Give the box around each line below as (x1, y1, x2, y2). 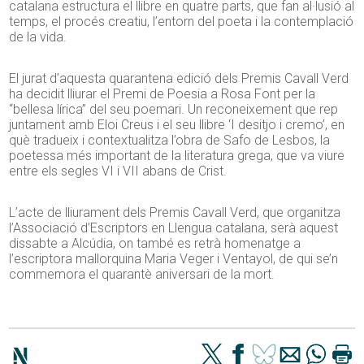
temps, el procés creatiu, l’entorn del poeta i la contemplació (9, 14, 354, 30)
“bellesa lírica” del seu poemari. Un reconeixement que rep (9, 102, 339, 118)
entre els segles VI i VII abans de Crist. (9, 163, 227, 180)
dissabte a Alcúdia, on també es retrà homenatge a (9, 236, 301, 252)
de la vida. (9, 29, 67, 45)
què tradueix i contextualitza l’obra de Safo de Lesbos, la (9, 132, 331, 149)
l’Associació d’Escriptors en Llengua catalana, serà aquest (9, 220, 339, 236)
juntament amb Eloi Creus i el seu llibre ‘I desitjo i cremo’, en (9, 117, 345, 133)
